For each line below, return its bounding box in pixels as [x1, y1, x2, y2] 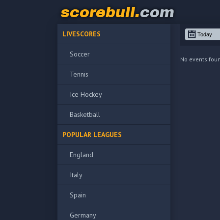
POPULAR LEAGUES [62, 130, 122, 139]
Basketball [70, 110, 100, 119]
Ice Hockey [70, 90, 102, 99]
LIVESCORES [62, 29, 101, 38]
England [70, 150, 93, 159]
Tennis [70, 70, 88, 79]
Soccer [70, 50, 90, 58]
